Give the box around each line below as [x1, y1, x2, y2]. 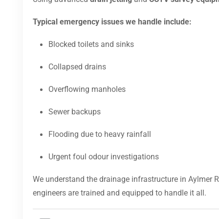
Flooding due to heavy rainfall [48, 130, 151, 139]
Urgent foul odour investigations [48, 152, 159, 162]
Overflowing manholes [48, 85, 126, 94]
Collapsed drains [48, 62, 106, 72]
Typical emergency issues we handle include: [33, 17, 192, 27]
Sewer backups [48, 107, 101, 117]
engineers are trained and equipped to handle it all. [33, 188, 206, 198]
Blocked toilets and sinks [48, 40, 134, 49]
